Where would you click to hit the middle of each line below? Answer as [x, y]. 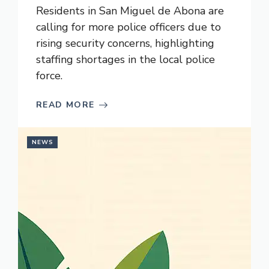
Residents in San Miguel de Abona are [130, 11]
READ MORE [65, 105]
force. [49, 76]
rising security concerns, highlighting [125, 43]
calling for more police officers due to [128, 27]
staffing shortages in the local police [125, 59]
